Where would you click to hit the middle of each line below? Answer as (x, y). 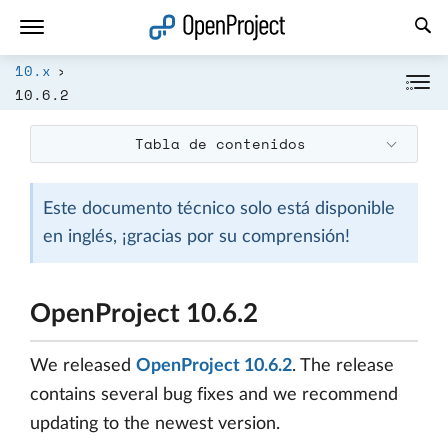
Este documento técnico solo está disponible (218, 209)
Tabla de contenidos (220, 143)
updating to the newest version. (155, 424)
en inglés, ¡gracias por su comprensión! (196, 237)
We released (83, 366)
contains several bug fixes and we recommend (214, 395)
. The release (343, 366)
